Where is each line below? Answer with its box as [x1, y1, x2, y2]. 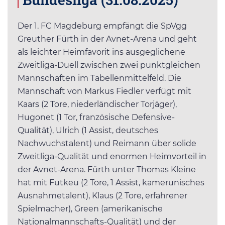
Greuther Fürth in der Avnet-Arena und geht [18, 34, 197, 44]
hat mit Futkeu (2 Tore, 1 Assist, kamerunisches [18, 178, 204, 188]
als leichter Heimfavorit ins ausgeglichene [18, 47, 185, 57]
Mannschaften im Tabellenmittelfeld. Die [18, 73, 181, 83]
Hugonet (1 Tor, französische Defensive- [18, 113, 175, 123]
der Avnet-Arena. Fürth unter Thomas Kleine [18, 165, 196, 175]
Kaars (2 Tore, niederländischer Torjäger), [18, 99, 177, 109]
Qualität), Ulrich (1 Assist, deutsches [18, 126, 158, 136]
